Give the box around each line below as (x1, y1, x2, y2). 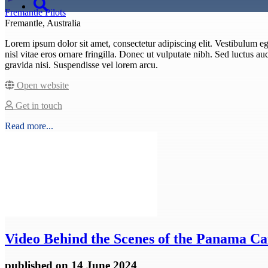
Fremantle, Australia (5, 17, 81, 28)
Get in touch (13, 100, 62, 111)
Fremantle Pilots (5, 7, 66, 17)
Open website (14, 80, 69, 90)
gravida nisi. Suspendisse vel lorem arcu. (5, 59, 158, 70)
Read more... (5, 120, 53, 131)
